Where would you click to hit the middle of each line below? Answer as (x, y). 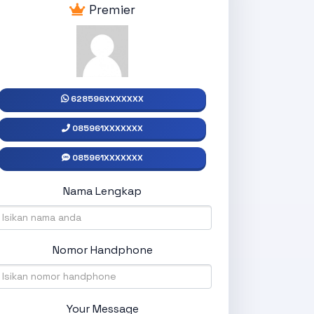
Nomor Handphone (102, 250)
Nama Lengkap (102, 191)
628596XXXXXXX (107, 98)
